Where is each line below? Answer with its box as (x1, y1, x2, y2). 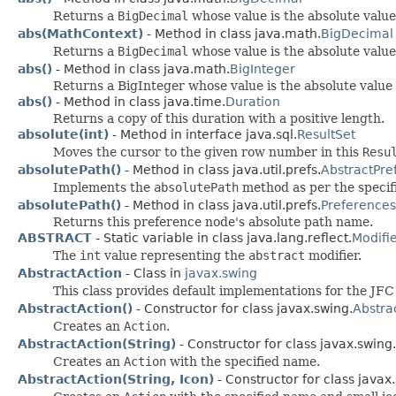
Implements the (53, 179, 154, 194)
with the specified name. (166, 354, 320, 369)
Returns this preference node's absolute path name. (53, 214, 373, 229)
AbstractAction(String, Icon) (18, 371, 214, 386)
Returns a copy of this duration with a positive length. (53, 110, 385, 126)
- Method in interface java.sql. (109, 126, 297, 141)
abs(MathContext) (18, 26, 143, 41)
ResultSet (297, 126, 355, 141)
